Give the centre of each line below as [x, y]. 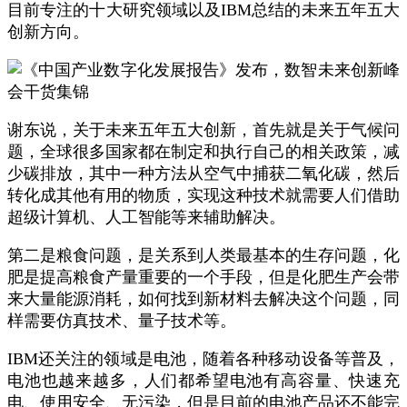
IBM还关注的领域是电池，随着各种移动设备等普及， [203, 359]
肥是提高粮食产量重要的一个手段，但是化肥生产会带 [203, 277]
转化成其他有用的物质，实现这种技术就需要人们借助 [203, 195]
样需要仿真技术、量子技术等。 [122, 321]
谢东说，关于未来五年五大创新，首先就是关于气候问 [203, 130]
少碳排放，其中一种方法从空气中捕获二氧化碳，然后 [203, 174]
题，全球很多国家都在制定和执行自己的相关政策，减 [203, 152]
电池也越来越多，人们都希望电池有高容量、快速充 [203, 381]
